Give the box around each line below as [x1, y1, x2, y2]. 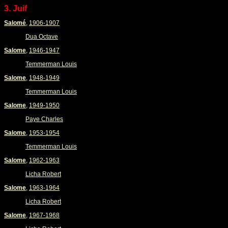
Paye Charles [25, 116, 63, 123]
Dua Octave [25, 33, 58, 40]
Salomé [4, 19, 26, 26]
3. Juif [4, 4, 27, 13]
